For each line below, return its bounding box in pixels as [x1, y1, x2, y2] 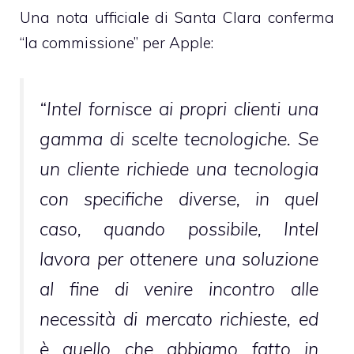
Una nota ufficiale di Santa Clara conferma [20, 8, 334, 28]
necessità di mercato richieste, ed [40, 307, 318, 330]
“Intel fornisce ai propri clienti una [40, 96, 318, 120]
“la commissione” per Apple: [20, 33, 213, 53]
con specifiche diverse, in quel [40, 186, 318, 210]
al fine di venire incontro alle [40, 277, 318, 300]
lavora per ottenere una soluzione [40, 247, 318, 270]
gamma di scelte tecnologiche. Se [40, 126, 318, 150]
